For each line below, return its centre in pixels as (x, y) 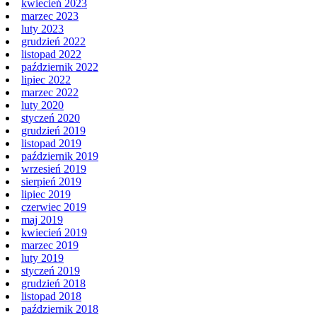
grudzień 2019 (53, 130)
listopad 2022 (51, 54)
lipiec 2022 (46, 79)
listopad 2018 (51, 296)
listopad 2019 (51, 143)
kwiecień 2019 (54, 232)
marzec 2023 (50, 16)
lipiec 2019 (46, 194)
